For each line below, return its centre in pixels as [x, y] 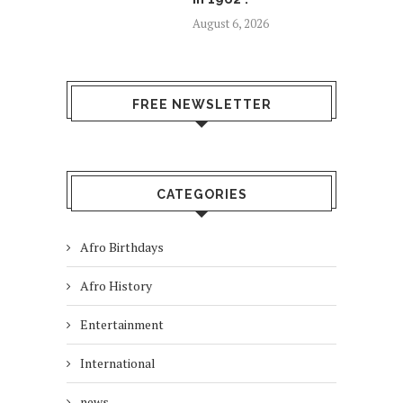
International [118, 363]
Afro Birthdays [122, 246]
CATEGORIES [201, 194]
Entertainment [122, 324]
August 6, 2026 [231, 23]
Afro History [116, 285]
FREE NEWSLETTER [201, 104]
